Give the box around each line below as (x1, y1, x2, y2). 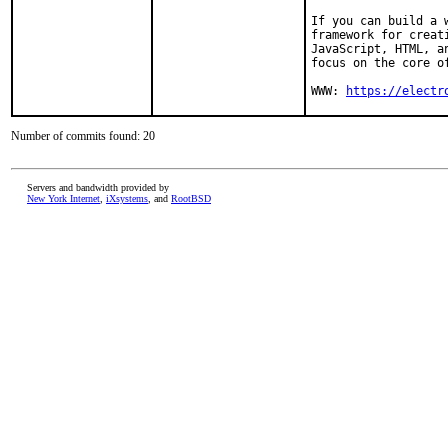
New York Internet (27, 193, 100, 204)
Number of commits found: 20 (11, 129, 155, 143)
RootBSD (171, 193, 211, 204)
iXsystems (106, 193, 148, 204)
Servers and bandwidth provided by (27, 182, 169, 193)
